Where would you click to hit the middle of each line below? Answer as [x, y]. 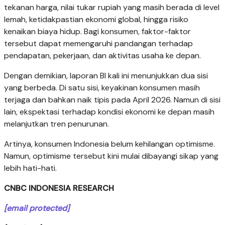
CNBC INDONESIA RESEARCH [59, 188]
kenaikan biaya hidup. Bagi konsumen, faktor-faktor [97, 32]
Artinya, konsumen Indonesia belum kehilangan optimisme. [109, 144]
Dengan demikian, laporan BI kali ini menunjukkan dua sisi [106, 76]
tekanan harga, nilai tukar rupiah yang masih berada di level [112, 8]
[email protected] [37, 208]
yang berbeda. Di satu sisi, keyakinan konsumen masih [102, 88]
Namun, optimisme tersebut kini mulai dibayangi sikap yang [111, 156]
